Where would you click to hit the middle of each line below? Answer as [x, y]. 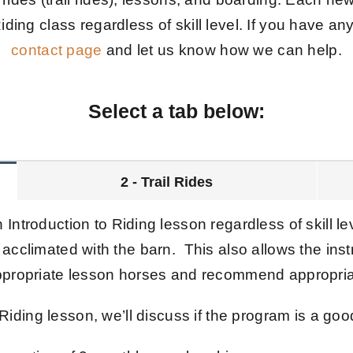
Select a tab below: [176, 111]
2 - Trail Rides [167, 182]
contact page [57, 50]
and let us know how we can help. [222, 50]
